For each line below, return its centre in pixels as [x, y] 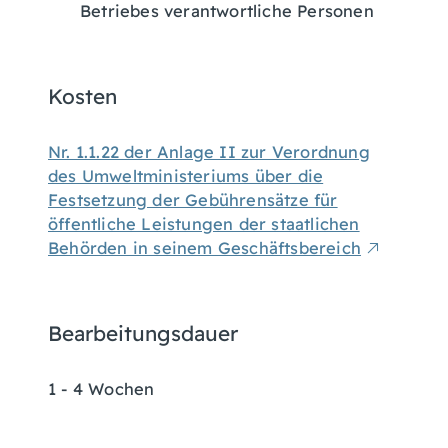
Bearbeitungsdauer [143, 333]
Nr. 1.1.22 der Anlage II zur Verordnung [209, 152]
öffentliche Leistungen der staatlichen [204, 224]
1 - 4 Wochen [101, 389]
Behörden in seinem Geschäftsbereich [205, 248]
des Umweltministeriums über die [186, 176]
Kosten [82, 96]
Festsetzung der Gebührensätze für [193, 200]
